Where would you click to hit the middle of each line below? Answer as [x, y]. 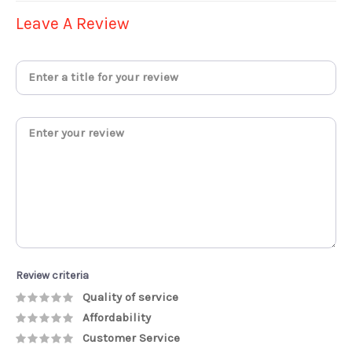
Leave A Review [73, 23]
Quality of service [130, 297]
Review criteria [52, 275]
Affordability [117, 317]
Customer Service [131, 337]
